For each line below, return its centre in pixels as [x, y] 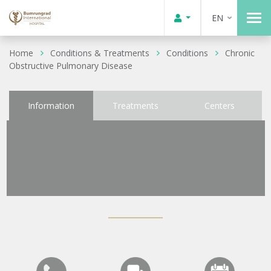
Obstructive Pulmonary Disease [71, 65]
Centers [220, 106]
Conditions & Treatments [100, 53]
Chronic [240, 53]
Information [51, 106]
